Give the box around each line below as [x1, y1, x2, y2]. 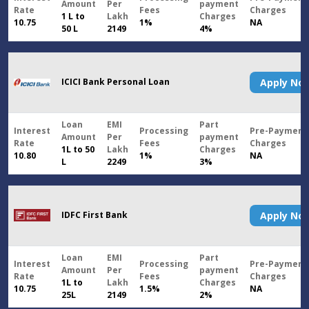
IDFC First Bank [61, 209, 128, 221]
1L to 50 [61, 143, 94, 156]
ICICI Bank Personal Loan [61, 76, 170, 88]
